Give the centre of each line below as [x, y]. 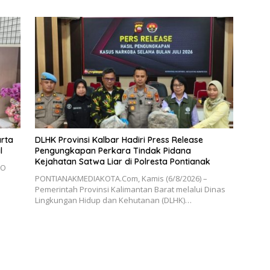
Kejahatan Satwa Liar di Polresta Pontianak [122, 162]
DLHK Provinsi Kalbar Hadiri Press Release [119, 140]
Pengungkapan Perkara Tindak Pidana [113, 151]
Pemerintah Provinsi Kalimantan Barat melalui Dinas [130, 190]
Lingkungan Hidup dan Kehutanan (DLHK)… [113, 200]
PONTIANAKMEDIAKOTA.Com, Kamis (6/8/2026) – [121, 179]
